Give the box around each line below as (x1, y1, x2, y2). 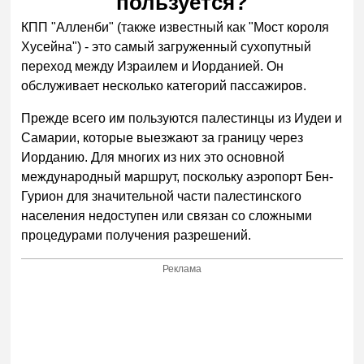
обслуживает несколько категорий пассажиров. (21, 79, 307, 93)
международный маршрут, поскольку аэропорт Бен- (21, 170, 334, 184)
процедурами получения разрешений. (21, 228, 252, 243)
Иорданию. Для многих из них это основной (21, 150, 285, 165)
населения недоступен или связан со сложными (21, 209, 313, 223)
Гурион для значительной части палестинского (21, 189, 302, 204)
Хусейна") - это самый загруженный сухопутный (21, 40, 312, 54)
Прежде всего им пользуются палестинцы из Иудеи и (21, 111, 343, 126)
